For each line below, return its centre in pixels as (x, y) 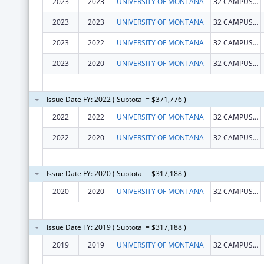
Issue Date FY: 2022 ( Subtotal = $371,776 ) (116, 99)
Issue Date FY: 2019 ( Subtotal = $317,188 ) (116, 227)
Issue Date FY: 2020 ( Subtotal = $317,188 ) (116, 173)
